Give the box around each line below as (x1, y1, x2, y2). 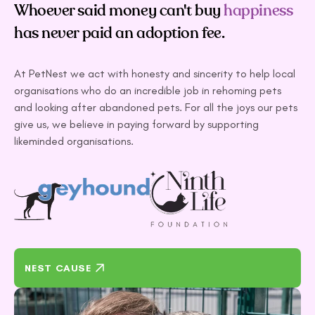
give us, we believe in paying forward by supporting (14, 117, 259, 131)
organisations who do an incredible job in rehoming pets (14, 84, 281, 98)
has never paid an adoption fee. (14, 23, 225, 44)
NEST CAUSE (25, 262, 91, 274)
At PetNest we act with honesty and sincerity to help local (14, 67, 295, 81)
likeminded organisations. (14, 134, 134, 148)
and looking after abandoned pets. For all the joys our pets (14, 101, 297, 115)
